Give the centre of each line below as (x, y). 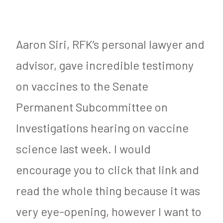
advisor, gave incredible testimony (105, 65)
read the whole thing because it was (108, 191)
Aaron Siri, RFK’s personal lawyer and (110, 44)
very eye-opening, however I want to (109, 212)
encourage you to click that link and (108, 170)
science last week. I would (83, 149)
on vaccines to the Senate (82, 86)
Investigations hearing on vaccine (102, 128)
